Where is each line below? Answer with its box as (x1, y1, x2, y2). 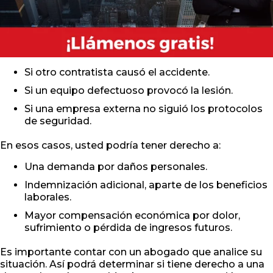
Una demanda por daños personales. (24, 161, 207, 173)
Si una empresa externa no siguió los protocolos (24, 103, 263, 115)
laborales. (24, 191, 71, 204)
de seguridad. (24, 115, 91, 127)
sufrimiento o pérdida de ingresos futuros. (24, 222, 232, 234)
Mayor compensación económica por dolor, (24, 210, 240, 222)
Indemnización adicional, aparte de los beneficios (24, 179, 268, 191)
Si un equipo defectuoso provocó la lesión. (24, 85, 233, 97)
